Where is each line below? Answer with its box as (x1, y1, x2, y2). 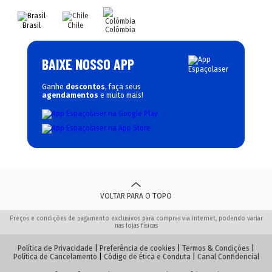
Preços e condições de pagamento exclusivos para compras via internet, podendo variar (9, 215, 263, 222)
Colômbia (104, 25, 135, 34)
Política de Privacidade (18, 244, 93, 253)
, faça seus (105, 83, 141, 91)
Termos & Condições (182, 244, 250, 253)
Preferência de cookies (100, 244, 175, 253)
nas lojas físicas (114, 222, 158, 229)
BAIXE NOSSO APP (42, 55, 134, 73)
